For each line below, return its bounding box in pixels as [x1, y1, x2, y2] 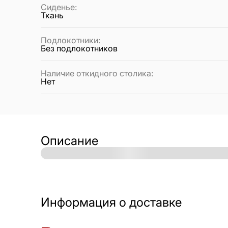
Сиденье [41, 2, 75, 13]
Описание [41, 133, 98, 149]
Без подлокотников [41, 43, 118, 54]
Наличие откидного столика [41, 68, 151, 79]
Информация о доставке [41, 195, 182, 210]
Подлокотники [41, 35, 98, 46]
